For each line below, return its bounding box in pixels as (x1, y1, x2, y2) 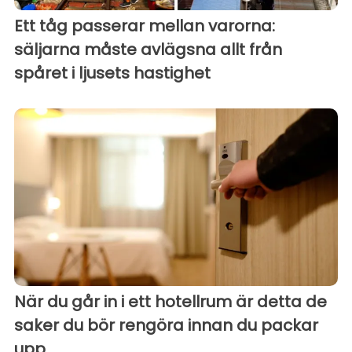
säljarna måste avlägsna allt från (14, 38, 282, 60)
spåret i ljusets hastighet (14, 61, 211, 84)
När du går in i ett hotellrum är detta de (14, 290, 327, 313)
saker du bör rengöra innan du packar (14, 313, 318, 336)
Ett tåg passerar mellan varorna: (14, 14, 275, 37)
